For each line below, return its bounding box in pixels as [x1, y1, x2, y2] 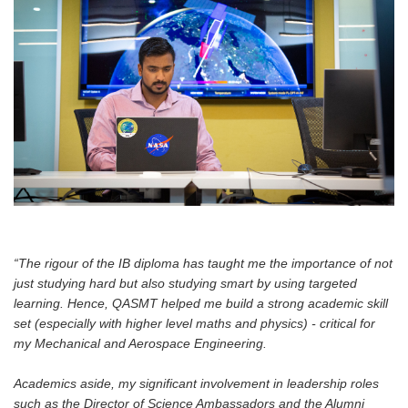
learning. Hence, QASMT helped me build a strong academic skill [14, 296, 388, 311]
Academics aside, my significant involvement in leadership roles [14, 376, 379, 392]
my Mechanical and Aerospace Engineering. [14, 336, 267, 352]
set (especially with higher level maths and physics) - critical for [14, 316, 375, 331]
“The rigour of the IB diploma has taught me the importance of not [14, 256, 393, 271]
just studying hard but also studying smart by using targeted [14, 276, 357, 291]
